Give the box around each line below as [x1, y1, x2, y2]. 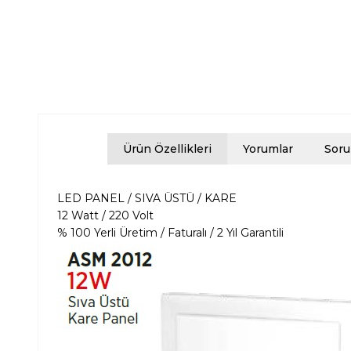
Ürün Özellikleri [123, 142, 212, 157]
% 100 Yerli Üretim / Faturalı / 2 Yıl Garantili [57, 226, 287, 241]
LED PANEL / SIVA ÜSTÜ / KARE [57, 191, 237, 206]
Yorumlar [243, 142, 293, 157]
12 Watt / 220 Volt [57, 208, 154, 223]
